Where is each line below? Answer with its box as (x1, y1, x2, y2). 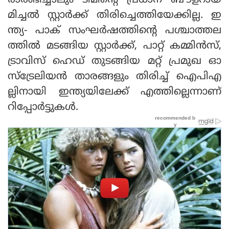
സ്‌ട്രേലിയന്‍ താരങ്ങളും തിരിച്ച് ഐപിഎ (8, 70, 221, 83)
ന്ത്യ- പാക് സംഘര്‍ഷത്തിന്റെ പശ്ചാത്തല (8, 24, 221, 37)
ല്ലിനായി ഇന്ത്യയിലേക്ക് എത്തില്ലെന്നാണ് (8, 85, 221, 99)
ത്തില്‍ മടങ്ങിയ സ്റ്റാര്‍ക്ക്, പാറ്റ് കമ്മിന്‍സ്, (8, 39, 221, 53)
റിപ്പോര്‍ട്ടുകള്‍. (8, 101, 78, 114)
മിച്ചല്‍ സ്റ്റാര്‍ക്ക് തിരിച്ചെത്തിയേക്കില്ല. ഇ (8, 9, 221, 22)
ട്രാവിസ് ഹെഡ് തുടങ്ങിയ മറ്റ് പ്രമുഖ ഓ (8, 55, 221, 68)
